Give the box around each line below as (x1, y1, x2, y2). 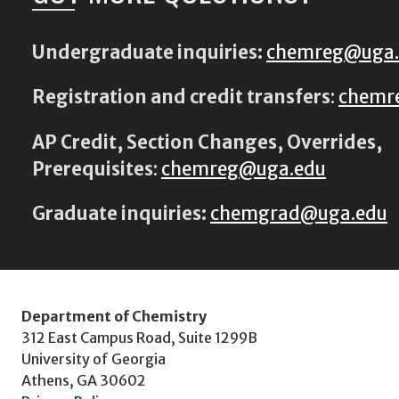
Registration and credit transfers (32, 85, 330, 110)
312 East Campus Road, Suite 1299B (21, 328, 257, 346)
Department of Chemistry (21, 306, 207, 325)
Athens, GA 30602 (21, 370, 146, 389)
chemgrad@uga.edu (210, 201, 387, 225)
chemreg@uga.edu (161, 157, 326, 181)
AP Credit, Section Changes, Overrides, (32, 130, 382, 154)
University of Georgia (21, 349, 166, 368)
